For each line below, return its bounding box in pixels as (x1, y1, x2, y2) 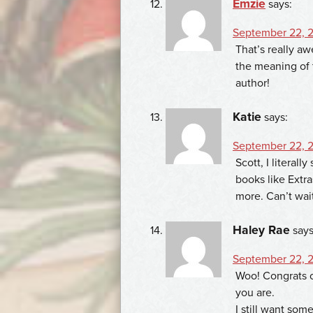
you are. (235, 285, 275, 300)
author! (235, 75, 270, 90)
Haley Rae (233, 222, 290, 238)
